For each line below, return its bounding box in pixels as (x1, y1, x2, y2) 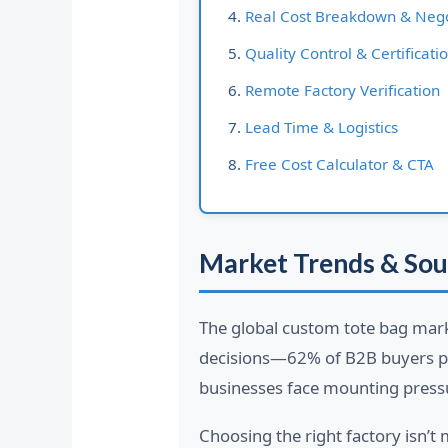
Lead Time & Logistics (244, 117, 398, 138)
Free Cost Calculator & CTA (244, 154, 434, 175)
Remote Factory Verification (244, 80, 440, 101)
